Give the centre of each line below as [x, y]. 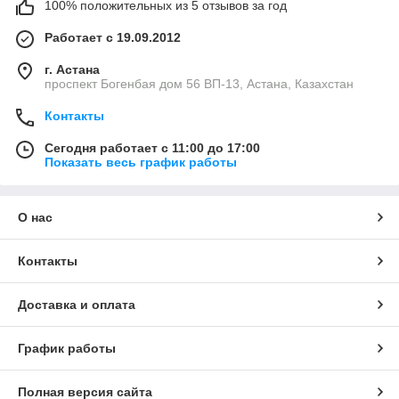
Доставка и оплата [77, 305]
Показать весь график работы [141, 163]
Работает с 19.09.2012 [113, 38]
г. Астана [72, 70]
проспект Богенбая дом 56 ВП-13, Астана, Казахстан [199, 84]
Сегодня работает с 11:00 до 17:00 [152, 148]
